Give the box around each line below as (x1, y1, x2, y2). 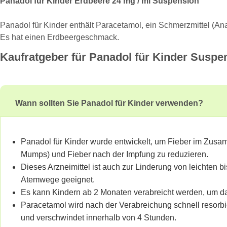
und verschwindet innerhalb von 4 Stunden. (21, 213, 176, 222)
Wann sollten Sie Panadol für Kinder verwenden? (15, 98, 203, 107)
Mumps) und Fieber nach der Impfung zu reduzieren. (21, 149, 208, 159)
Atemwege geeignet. (21, 175, 95, 184)
